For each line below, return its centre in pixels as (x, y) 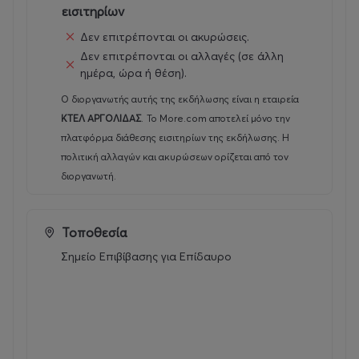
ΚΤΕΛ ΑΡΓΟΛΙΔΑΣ (101, 119)
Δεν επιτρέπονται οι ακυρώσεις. (165, 36)
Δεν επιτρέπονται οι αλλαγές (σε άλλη (182, 56)
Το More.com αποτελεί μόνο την (218, 119)
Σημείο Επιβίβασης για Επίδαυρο (146, 257)
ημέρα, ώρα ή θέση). (133, 73)
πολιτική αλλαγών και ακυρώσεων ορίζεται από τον (175, 157)
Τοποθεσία (95, 233)
